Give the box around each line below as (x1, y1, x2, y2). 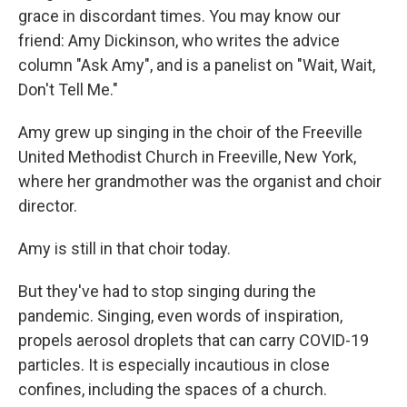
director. (18, 196, 77, 215)
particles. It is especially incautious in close (18, 355, 330, 374)
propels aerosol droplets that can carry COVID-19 (18, 331, 369, 350)
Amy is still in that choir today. (18, 239, 231, 258)
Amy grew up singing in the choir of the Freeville (18, 123, 362, 142)
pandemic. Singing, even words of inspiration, (18, 306, 342, 325)
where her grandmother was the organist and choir (18, 172, 382, 191)
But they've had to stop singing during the (18, 282, 316, 301)
